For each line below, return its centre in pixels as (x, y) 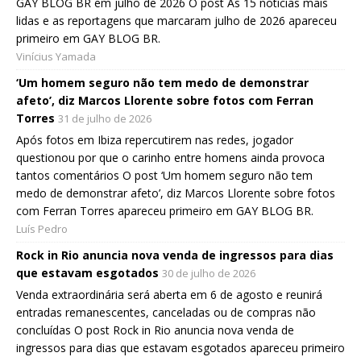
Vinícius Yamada (56, 56)
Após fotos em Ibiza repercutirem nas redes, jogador (155, 139)
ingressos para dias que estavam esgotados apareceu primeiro (180, 347)
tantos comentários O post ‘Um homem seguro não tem (164, 175)
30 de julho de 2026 (209, 273)
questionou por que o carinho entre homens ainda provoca (170, 157)
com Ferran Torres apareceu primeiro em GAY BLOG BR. (165, 210)
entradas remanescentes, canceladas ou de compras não (166, 312)
